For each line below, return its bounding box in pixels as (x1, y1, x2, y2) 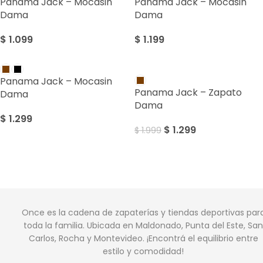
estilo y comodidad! (103, 245, 184, 257)
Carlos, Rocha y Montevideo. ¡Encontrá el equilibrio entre (28, 232, 258, 244)
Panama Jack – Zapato (134, 85, 242, 99)
